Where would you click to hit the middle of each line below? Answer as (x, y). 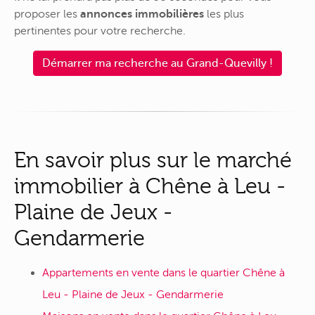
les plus (224, 14)
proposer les (47, 14)
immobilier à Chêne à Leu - (150, 186)
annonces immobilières (142, 14)
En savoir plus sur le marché (153, 160)
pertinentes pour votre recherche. (100, 31)
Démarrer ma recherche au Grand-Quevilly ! (157, 64)
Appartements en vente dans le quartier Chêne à (163, 272)
